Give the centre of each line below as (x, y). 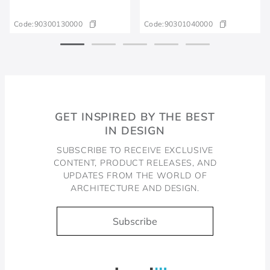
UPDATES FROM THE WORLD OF (135, 175)
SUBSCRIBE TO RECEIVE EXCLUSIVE (135, 150)
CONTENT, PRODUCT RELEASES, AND (135, 163)
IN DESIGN (135, 130)
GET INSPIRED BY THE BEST (135, 117)
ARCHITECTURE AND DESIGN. (135, 188)
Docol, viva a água (52, 257)
